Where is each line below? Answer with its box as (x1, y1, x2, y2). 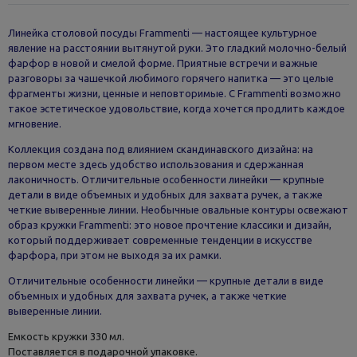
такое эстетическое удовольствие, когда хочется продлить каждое (7, 102, 345, 114)
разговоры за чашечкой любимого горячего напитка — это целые (7, 72, 334, 84)
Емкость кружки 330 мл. (7, 330, 124, 342)
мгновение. (7, 117, 61, 129)
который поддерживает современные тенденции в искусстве (7, 233, 312, 245)
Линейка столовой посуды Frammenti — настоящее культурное (7, 26, 317, 38)
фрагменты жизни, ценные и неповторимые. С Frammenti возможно (7, 87, 341, 99)
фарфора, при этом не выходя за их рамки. (7, 249, 222, 261)
